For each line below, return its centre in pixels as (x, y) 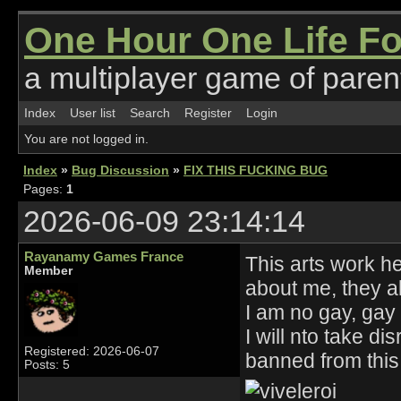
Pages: (45, 189)
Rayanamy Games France (104, 256)
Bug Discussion (120, 171)
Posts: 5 (47, 365)
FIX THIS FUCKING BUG (256, 171)
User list (93, 113)
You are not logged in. (86, 139)
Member (48, 271)
